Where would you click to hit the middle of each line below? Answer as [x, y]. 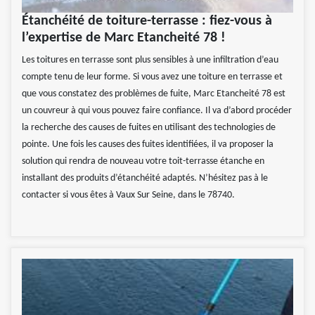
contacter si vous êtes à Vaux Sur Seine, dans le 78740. [128, 195]
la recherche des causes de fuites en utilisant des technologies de [149, 128]
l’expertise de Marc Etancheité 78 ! [124, 38]
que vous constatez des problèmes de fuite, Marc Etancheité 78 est [154, 94]
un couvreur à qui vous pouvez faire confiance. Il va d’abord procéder [157, 111]
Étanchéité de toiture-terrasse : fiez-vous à [147, 21]
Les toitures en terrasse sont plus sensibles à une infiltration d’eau [150, 60]
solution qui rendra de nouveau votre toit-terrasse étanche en [143, 162]
